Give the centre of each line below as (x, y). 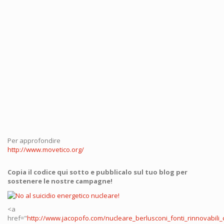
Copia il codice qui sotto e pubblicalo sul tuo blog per (97, 172)
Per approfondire (34, 140)
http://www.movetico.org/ (46, 149)
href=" (17, 218)
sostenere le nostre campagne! (60, 181)
